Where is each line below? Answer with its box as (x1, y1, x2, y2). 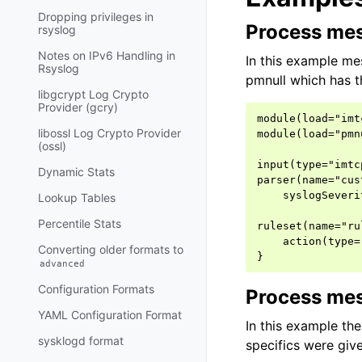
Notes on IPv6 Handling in (38, 48, 175, 62)
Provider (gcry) (38, 100, 118, 114)
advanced (40, 258, 86, 269)
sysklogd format (38, 334, 124, 347)
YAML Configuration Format (38, 308, 182, 322)
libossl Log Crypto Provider (38, 126, 181, 140)
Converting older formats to (38, 242, 183, 256)
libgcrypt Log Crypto (38, 87, 149, 101)
